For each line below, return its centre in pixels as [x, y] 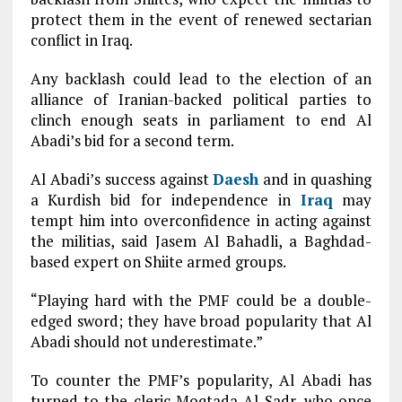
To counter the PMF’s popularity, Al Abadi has [201, 380]
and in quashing [315, 179]
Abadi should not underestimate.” [146, 341]
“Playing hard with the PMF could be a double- [201, 300]
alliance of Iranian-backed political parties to [201, 99]
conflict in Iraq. [81, 40]
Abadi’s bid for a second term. [132, 140]
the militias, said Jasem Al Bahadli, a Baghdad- [201, 241]
